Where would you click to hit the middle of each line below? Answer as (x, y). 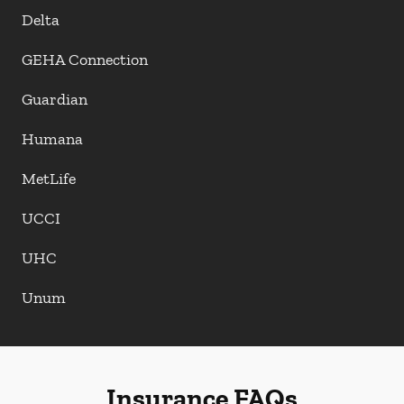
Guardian (55, 99)
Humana (52, 139)
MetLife (49, 179)
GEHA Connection (85, 60)
